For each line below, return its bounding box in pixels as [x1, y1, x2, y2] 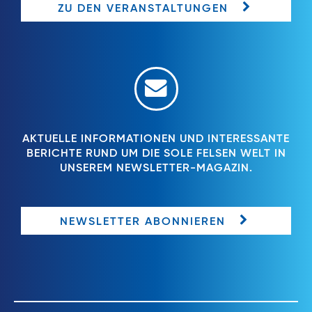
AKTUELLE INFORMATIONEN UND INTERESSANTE [22, 134, 290, 146]
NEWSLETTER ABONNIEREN [60, 216, 226, 228]
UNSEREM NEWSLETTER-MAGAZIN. [59, 163, 253, 175]
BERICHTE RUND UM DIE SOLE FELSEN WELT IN [26, 148, 286, 160]
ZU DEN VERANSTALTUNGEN [57, 3, 228, 15]
